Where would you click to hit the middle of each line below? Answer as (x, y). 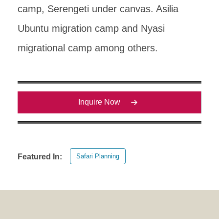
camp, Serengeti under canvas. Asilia (98, 9)
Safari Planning (98, 156)
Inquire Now (99, 102)
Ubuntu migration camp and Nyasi (91, 28)
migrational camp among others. (88, 48)
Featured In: (40, 156)
